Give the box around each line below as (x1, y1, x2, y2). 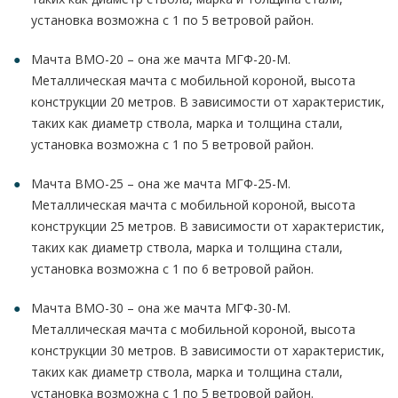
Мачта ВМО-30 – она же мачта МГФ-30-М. (31, 299, 291, 316)
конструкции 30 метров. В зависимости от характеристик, (31, 342, 385, 359)
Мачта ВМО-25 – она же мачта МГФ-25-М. (31, 175, 291, 192)
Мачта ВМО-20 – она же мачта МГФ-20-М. (31, 51, 291, 68)
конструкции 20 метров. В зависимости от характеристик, (31, 93, 385, 110)
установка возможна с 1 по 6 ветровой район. (31, 260, 314, 277)
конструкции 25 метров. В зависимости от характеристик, (31, 218, 385, 235)
